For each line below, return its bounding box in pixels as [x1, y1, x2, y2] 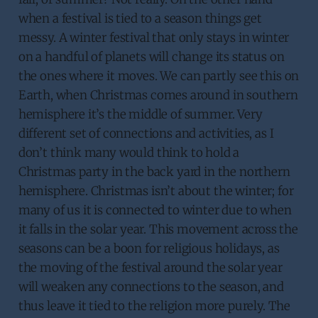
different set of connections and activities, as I [18, 125, 274, 141]
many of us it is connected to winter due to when [18, 202, 292, 218]
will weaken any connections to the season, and [18, 278, 284, 295]
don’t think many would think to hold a [18, 144, 240, 160]
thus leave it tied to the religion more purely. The [18, 297, 291, 314]
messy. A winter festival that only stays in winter [18, 29, 290, 45]
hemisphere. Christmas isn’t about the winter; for [18, 182, 294, 199]
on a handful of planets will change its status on [18, 48, 285, 65]
